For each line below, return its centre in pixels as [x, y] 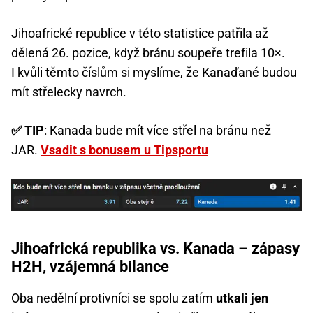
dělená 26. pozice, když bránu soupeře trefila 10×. [148, 52]
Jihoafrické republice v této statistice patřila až [140, 33]
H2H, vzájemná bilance [90, 266]
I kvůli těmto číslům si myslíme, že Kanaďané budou [154, 72]
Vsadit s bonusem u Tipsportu [124, 150]
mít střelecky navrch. [69, 92]
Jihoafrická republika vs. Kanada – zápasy [155, 248]
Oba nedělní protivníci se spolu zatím [114, 298]
